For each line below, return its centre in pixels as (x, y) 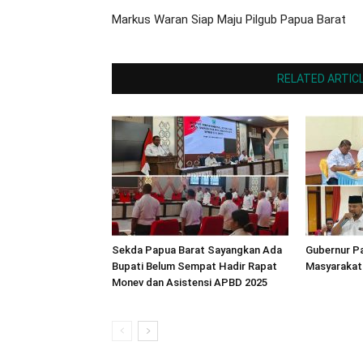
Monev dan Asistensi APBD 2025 (190, 282)
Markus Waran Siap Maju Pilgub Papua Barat (229, 19)
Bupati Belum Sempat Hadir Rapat (194, 266)
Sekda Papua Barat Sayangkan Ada (197, 250)
